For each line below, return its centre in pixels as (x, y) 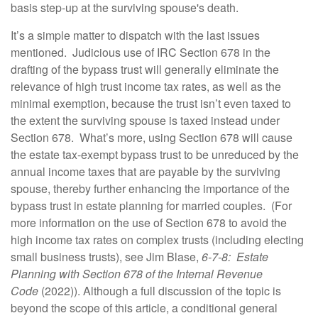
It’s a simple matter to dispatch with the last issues (135, 35)
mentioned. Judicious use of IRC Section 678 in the (141, 52)
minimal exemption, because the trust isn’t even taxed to (151, 103)
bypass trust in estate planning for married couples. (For (151, 205)
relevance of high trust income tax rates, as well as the (146, 86)
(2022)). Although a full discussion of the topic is (160, 291)
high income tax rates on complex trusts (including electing (157, 240)
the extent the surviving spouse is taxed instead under (145, 120)
